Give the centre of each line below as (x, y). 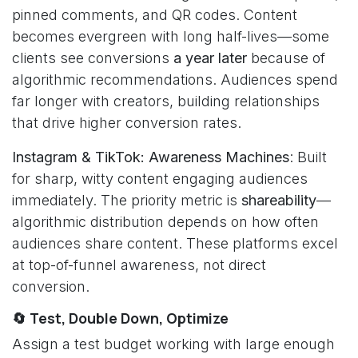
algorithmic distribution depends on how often (165, 222)
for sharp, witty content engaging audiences (160, 179)
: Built (308, 157)
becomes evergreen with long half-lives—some (171, 36)
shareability (279, 200)
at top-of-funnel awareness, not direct (139, 265)
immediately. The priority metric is (127, 200)
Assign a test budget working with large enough (173, 344)
